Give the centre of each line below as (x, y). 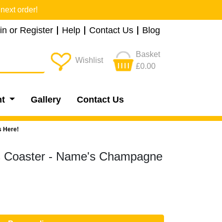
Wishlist (89, 60)
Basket (148, 54)
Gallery (46, 99)
